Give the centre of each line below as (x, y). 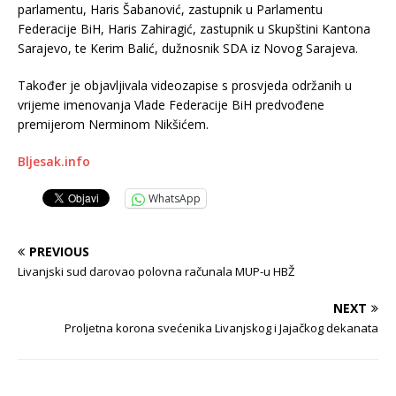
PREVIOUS (59, 251)
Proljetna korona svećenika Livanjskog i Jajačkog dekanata (221, 328)
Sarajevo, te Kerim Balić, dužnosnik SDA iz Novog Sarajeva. (188, 48)
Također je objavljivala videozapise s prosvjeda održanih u (185, 85)
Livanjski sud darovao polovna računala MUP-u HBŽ (156, 271)
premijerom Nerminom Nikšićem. (113, 124)
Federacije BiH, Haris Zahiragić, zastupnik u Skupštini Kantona (194, 29)
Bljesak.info (54, 161)
